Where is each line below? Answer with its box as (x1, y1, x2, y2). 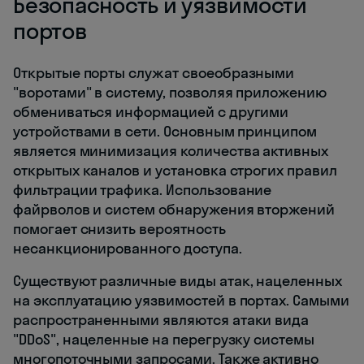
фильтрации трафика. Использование (13, 180, 272, 200)
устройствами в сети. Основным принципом (13, 122, 318, 141)
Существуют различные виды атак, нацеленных (13, 271, 342, 291)
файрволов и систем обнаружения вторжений (13, 200, 336, 219)
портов (13, 16, 88, 45)
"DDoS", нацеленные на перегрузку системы (13, 330, 315, 349)
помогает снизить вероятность (13, 219, 226, 239)
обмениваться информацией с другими (13, 102, 289, 122)
